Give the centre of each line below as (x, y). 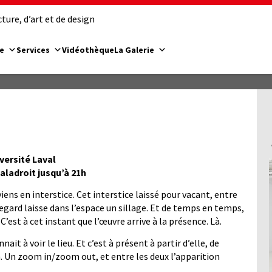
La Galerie (134, 49)
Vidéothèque (88, 49)
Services (33, 49)
